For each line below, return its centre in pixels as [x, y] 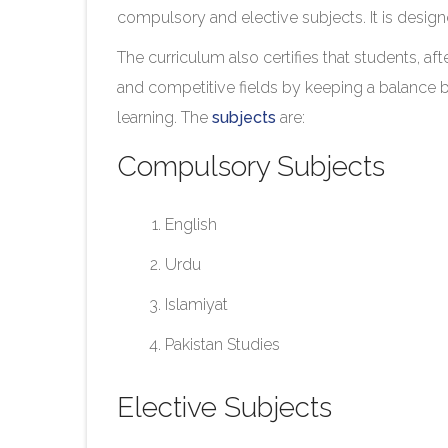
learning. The [164, 118]
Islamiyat [197, 305]
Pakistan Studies [225, 345]
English [191, 225]
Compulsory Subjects [251, 167]
